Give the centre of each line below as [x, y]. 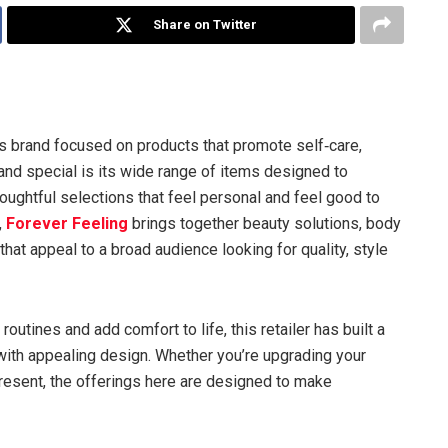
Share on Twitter [205, 24]
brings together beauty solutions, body [264, 223]
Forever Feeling [67, 223]
